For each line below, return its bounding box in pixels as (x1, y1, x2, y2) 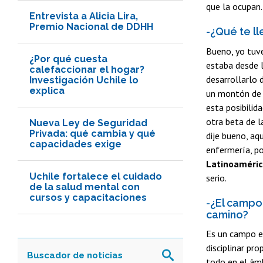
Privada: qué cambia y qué (29, 127, 156, 139)
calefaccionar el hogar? (29, 63, 144, 75)
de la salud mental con (29, 181, 140, 193)
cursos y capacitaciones (29, 191, 147, 203)
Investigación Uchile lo (29, 74, 139, 86)
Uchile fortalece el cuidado (29, 170, 162, 182)
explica (29, 85, 65, 96)
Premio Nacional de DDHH (29, 21, 153, 32)
